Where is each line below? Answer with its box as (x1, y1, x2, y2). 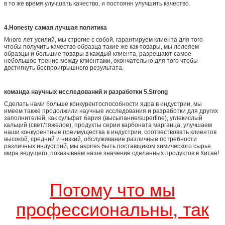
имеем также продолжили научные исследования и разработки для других (4, 107, 218, 115)
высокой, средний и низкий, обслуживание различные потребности (4, 135, 197, 143)
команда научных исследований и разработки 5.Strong (4, 88, 168, 95)
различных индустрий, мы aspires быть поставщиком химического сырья (4, 142, 211, 150)
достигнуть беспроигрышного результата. (4, 64, 124, 71)
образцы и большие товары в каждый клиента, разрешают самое (4, 50, 191, 57)
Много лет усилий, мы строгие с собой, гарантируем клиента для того (4, 36, 203, 43)
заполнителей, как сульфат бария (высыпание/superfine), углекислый (4, 114, 202, 122)
